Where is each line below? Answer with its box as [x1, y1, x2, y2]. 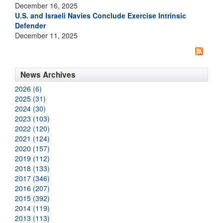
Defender [15, 20, 46, 30]
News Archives [20, 69, 76, 81]
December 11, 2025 [15, 30, 78, 40]
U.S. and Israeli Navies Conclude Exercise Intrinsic [15, 10, 186, 20]
